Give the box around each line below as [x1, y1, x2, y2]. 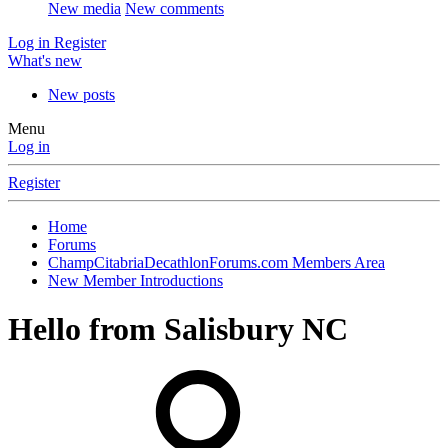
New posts [48, 86, 115, 103]
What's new [8, 52, 82, 69]
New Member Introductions [48, 272, 223, 289]
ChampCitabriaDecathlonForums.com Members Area [48, 254, 385, 271]
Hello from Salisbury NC [8, 311, 348, 348]
